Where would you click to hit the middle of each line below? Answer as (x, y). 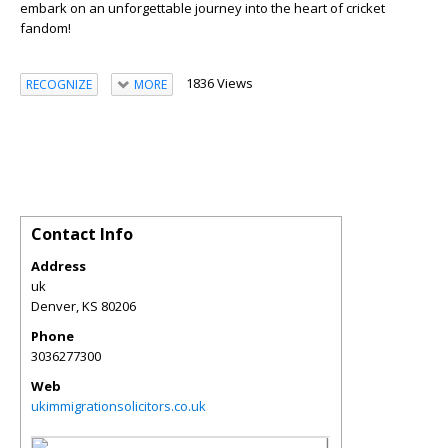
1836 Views (219, 83)
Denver (53, 306)
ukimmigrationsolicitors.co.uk (118, 406)
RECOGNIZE (59, 84)
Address (58, 266)
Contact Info (82, 234)
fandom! (45, 28)
